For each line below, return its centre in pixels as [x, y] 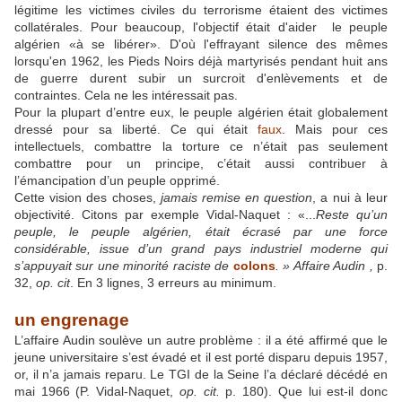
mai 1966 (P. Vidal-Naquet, [97, 392]
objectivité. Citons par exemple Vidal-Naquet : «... [165, 215]
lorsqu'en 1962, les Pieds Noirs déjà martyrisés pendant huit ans [201, 61]
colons [254, 266]
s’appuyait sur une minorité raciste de [124, 266]
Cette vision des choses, [87, 198]
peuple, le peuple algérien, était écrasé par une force [201, 232]
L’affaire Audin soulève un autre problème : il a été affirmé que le [201, 341]
